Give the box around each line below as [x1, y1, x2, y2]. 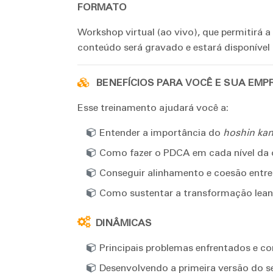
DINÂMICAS [96, 217, 152, 229]
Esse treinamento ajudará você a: [77, 102, 229, 114]
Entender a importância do [99, 127, 223, 139]
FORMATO [77, 1, 127, 13]
